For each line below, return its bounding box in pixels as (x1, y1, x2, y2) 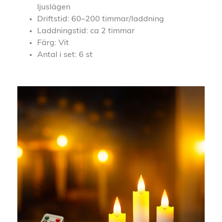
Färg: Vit (37, 39, 69, 47)
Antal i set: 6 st (37, 51, 93, 59)
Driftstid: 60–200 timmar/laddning (37, 15, 164, 23)
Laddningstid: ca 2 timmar (37, 27, 135, 35)
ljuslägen (37, 3, 70, 11)
